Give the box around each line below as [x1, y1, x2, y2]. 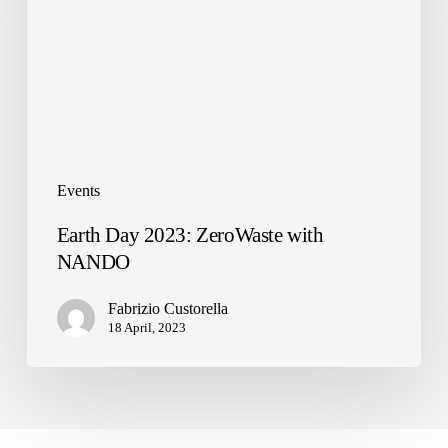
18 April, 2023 [107, 320, 186, 336]
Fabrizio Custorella [107, 300, 228, 318]
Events [56, 182, 100, 200]
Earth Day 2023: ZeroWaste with [56, 223, 324, 247]
